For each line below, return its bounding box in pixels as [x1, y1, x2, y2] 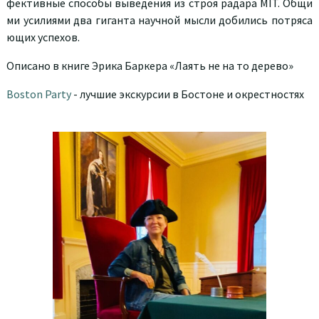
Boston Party [6, 86, 71, 101]
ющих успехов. [6, 29, 80, 44]
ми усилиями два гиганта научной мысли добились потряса [6, 12, 313, 27]
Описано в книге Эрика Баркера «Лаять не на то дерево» [6, 58, 293, 73]
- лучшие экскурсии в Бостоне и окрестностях [71, 86, 304, 101]
